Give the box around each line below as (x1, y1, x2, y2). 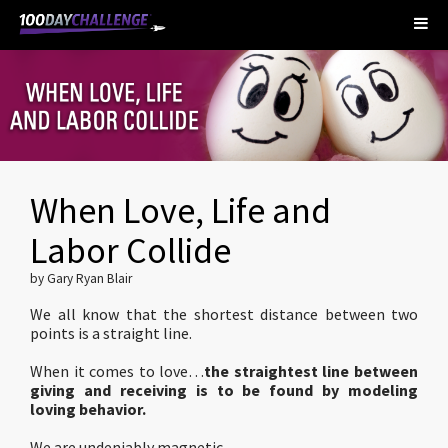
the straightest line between (204, 361, 419, 381)
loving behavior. (30, 399, 146, 419)
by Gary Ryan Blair (30, 270, 132, 287)
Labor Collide (30, 228, 231, 273)
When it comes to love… (30, 361, 205, 381)
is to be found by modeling (195, 380, 418, 400)
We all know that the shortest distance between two (30, 304, 418, 324)
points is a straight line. (30, 323, 192, 343)
